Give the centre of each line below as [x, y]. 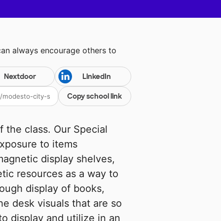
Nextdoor [20, 77]
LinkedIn [96, 77]
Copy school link [95, 96]
